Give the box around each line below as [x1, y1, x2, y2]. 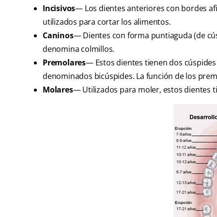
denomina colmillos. [43, 44, 115, 55]
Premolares [43, 57, 86, 68]
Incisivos [43, 3, 76, 14]
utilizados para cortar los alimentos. [43, 16, 171, 28]
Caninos [43, 30, 74, 41]
